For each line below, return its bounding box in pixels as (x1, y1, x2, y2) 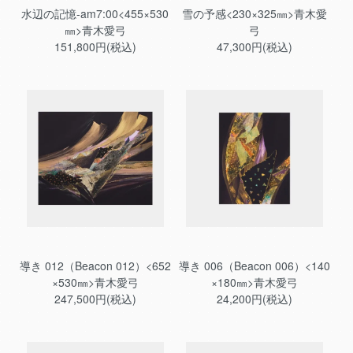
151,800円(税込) (54, 39, 136, 55)
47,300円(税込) (216, 39, 292, 55)
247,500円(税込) (54, 291, 136, 307)
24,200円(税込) (216, 291, 292, 307)
